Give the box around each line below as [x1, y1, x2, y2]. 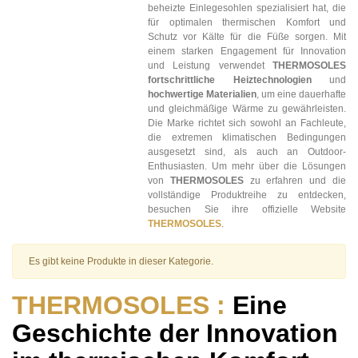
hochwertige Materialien [148, 89, 257, 101]
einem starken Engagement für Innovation [148, 46, 346, 58]
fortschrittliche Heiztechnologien [148, 74, 312, 86]
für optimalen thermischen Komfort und [148, 17, 346, 29]
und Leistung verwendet [148, 60, 272, 72]
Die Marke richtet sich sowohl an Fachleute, [148, 117, 346, 129]
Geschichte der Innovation [12, 319, 338, 348]
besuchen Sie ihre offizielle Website [148, 204, 346, 216]
